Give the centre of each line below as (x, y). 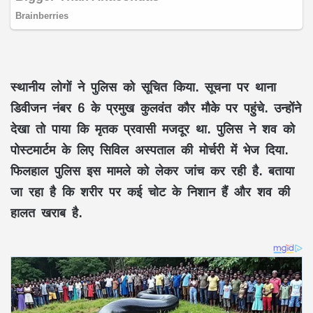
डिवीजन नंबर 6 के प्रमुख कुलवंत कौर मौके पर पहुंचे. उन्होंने (156, 107)
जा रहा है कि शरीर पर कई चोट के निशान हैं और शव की (150, 191)
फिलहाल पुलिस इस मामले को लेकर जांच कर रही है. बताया (152, 170)
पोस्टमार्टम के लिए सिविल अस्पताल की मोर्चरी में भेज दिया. (149, 149)
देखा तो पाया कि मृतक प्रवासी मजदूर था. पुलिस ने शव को (153, 128)
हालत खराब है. (46, 212)
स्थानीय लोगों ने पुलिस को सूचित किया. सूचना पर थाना (143, 86)
